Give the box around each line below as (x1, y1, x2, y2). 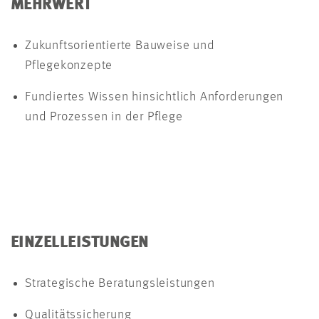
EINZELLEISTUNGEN (11, 235, 149, 251)
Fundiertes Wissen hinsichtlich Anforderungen (25, 90, 284, 104)
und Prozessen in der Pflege (25, 110, 183, 124)
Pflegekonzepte (25, 59, 117, 73)
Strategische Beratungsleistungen (25, 277, 215, 291)
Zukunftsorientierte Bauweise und (25, 39, 215, 53)
